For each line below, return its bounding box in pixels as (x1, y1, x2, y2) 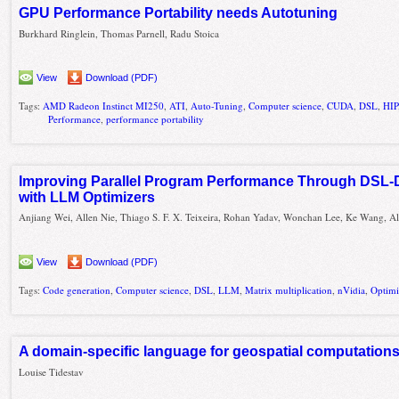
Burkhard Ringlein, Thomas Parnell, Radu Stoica (19, 26, 220, 40)
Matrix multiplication (245, 282, 333, 297)
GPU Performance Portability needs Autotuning (19, 5, 338, 21)
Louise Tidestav (19, 364, 85, 379)
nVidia (338, 282, 366, 297)
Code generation (43, 282, 111, 297)
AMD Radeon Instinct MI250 (43, 99, 165, 113)
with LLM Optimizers (19, 189, 156, 205)
